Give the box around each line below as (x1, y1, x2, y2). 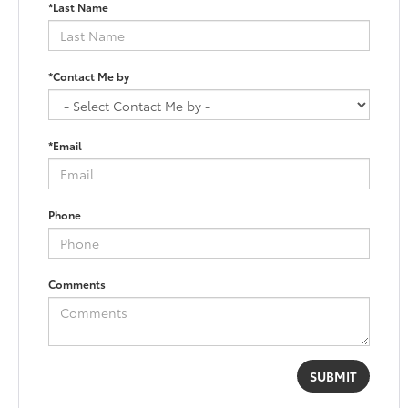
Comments (48, 276, 107, 292)
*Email (48, 138, 83, 154)
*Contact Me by (48, 68, 130, 85)
